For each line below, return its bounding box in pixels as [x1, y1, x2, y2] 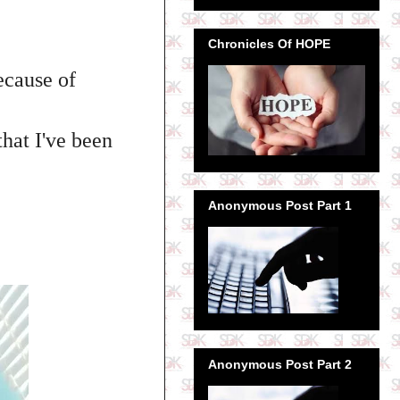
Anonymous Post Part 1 [208, 198, 352, 213]
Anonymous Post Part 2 [208, 356, 352, 371]
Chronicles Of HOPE [208, 36, 330, 51]
